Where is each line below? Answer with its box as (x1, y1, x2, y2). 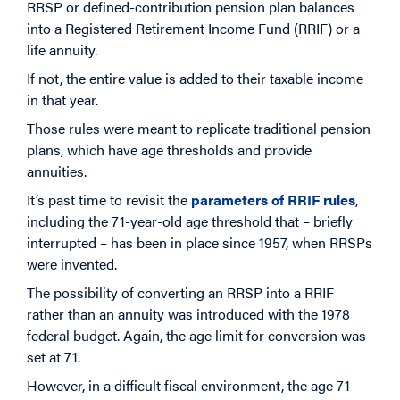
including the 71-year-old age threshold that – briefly (27, 211, 353, 232)
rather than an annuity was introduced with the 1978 (27, 304, 350, 325)
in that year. (27, 89, 98, 111)
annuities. (27, 161, 87, 182)
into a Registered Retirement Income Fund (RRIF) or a (27, 18, 360, 39)
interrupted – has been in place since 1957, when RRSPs (27, 232, 372, 254)
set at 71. (27, 346, 80, 368)
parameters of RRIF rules (191, 189, 355, 211)
